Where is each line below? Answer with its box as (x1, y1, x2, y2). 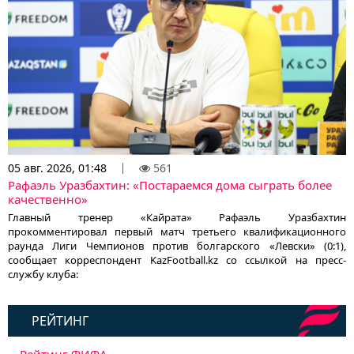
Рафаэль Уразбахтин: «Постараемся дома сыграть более (8, 177, 332, 194)
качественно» (8, 191, 88, 208)
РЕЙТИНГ (32, 312, 88, 330)
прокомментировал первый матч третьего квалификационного (8, 224, 346, 239)
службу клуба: (8, 267, 78, 282)
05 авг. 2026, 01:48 (8, 160, 107, 176)
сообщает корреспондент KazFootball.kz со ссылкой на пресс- (8, 253, 346, 268)
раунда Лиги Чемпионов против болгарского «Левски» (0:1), (8, 239, 346, 254)
